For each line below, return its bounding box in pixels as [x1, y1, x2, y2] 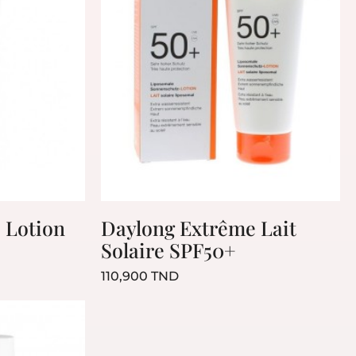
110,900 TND [100, 269, 179, 284]
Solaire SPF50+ [100, 237, 236, 264]
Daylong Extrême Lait [100, 215, 296, 242]
